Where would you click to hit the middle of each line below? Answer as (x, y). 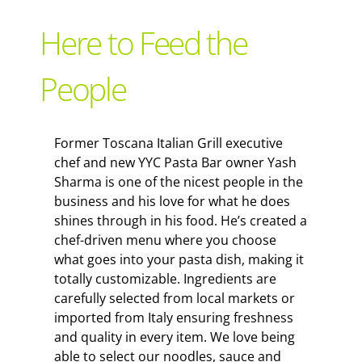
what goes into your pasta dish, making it (179, 260)
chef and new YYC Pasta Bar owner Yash (175, 163)
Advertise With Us (74, 128)
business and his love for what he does (172, 202)
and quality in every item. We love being (174, 337)
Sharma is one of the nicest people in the (178, 182)
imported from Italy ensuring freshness (173, 318)
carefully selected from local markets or (174, 299)
